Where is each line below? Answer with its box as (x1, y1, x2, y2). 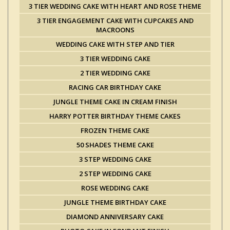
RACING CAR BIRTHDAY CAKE (69, 83, 161, 92)
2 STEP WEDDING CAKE (79, 169, 151, 178)
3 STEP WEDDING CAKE (79, 155, 151, 164)
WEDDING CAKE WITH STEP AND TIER (55, 40, 175, 49)
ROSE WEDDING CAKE (81, 183, 149, 193)
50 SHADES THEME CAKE (76, 140, 154, 149)
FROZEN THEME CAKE (81, 126, 149, 135)
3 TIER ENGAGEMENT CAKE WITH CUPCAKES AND (36, 16, 194, 25)
